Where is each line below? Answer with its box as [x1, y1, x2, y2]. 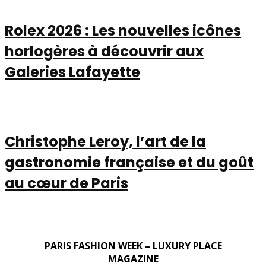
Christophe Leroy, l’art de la [5, 131, 206, 151]
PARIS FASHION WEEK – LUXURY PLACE [44, 239, 222, 253]
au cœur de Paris [5, 173, 128, 193]
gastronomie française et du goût [5, 152, 254, 172]
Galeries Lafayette [5, 62, 140, 82]
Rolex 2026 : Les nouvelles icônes [5, 20, 241, 40]
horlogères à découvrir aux [5, 41, 204, 61]
